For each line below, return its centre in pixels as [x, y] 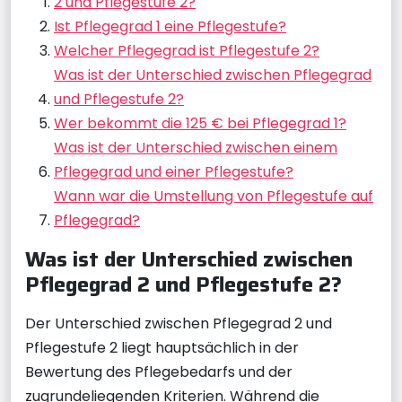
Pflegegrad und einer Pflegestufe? [174, 171]
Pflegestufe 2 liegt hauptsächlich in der [162, 347]
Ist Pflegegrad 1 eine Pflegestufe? [170, 26]
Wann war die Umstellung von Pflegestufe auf [214, 196]
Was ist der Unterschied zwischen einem [196, 147]
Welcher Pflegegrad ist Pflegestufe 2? [187, 50]
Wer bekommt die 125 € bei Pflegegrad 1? [200, 123]
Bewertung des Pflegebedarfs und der [159, 371]
